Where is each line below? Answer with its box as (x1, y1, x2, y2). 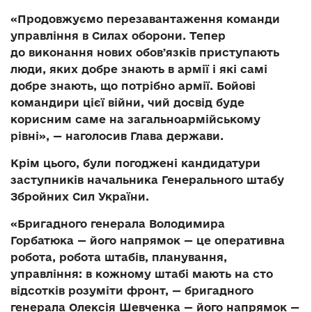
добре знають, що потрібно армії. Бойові (10, 79, 256, 92)
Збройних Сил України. (10, 189, 149, 203)
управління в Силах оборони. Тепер (10, 29, 226, 42)
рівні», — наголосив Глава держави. (10, 129, 224, 142)
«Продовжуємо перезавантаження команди (10, 12, 280, 25)
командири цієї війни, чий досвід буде (10, 95, 244, 109)
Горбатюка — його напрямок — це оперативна (10, 233, 285, 247)
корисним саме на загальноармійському (10, 112, 260, 125)
